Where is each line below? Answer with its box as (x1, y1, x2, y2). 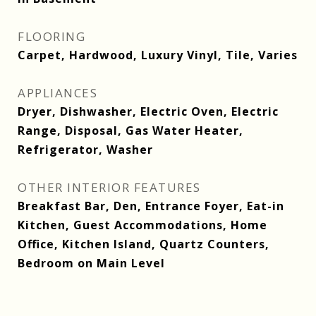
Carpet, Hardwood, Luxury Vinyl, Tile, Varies (18, 47, 298, 63)
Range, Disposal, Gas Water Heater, (18, 123, 243, 138)
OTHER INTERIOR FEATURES (18, 179, 201, 195)
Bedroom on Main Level (18, 255, 165, 271)
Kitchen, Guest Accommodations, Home (18, 217, 267, 233)
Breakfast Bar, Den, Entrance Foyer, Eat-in (18, 198, 284, 214)
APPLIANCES (18, 85, 97, 101)
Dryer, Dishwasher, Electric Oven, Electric (18, 104, 279, 119)
